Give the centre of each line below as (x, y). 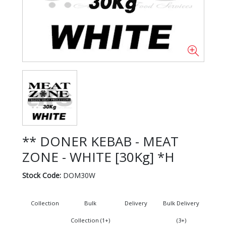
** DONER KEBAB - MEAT (100, 141)
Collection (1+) (90, 220)
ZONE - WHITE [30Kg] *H (98, 157)
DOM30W (78, 175)
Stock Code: (41, 175)
